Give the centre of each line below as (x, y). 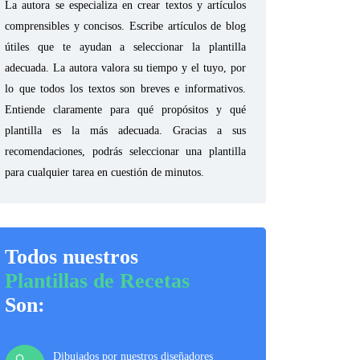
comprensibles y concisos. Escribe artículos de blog (125, 26)
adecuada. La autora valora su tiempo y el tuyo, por (125, 68)
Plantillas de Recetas (97, 281)
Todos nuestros (72, 257)
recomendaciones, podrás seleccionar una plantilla (125, 151)
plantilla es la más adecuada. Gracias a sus (125, 131)
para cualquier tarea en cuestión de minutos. (104, 172)
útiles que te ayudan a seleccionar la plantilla (125, 47)
